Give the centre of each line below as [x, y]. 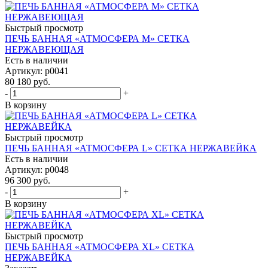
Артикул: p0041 [37, 71]
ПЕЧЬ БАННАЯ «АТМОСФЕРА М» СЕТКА [97, 38]
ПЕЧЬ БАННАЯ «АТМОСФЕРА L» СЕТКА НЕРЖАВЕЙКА [131, 148]
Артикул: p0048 [37, 169]
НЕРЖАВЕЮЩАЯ [44, 49]
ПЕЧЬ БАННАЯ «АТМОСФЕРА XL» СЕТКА [100, 246]
